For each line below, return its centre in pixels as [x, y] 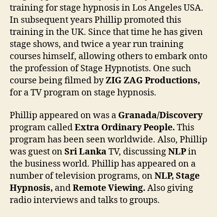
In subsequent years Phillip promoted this [95, 20]
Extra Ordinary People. [126, 128]
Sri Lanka [85, 152]
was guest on [37, 152]
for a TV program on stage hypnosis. [83, 93]
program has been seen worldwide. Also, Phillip [108, 140]
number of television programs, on [82, 176]
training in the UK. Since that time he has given [106, 32]
